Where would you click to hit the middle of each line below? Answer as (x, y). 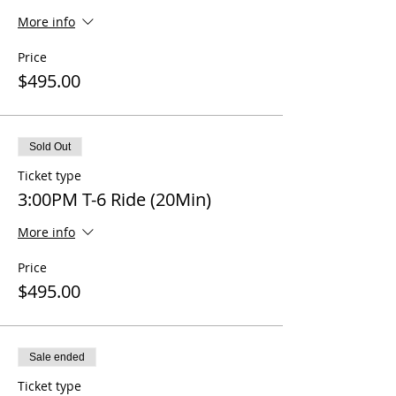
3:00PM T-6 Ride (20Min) (114, 199)
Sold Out (50, 147)
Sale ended (57, 357)
